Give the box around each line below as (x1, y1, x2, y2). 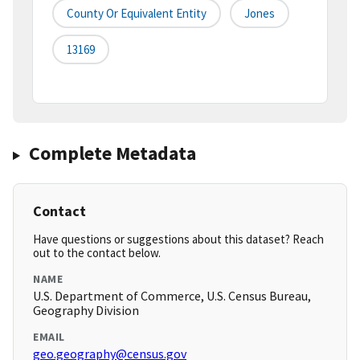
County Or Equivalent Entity (67, 6, 207, 22)
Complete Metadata (28, 141, 196, 166)
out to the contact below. (33, 245, 161, 261)
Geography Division (33, 302, 139, 319)
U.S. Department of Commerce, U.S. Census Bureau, (33, 288, 311, 305)
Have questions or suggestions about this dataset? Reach (33, 231, 324, 247)
